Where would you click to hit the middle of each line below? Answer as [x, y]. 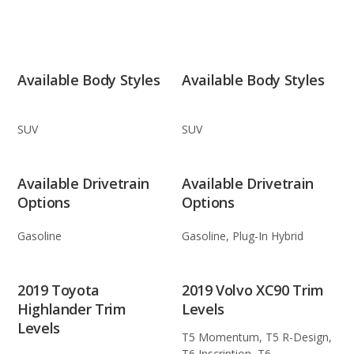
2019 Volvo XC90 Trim [253, 290]
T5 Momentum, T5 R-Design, [257, 337]
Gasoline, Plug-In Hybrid [243, 235]
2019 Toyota [59, 290]
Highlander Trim [72, 309]
